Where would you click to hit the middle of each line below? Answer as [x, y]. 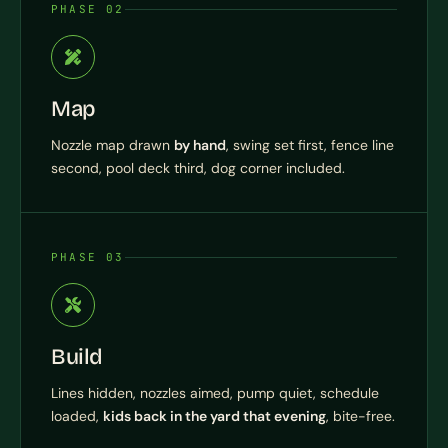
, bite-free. [360, 416]
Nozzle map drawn [112, 145]
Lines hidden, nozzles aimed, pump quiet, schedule [215, 393]
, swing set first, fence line [310, 145]
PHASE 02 [88, 9]
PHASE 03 [88, 257]
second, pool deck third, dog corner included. [198, 168]
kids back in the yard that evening [214, 416]
